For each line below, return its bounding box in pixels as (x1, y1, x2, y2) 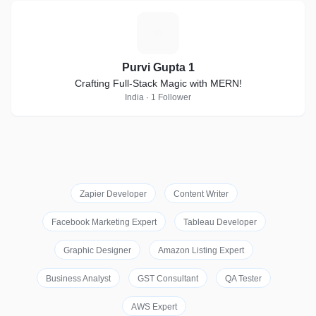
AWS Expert (130, 302, 177, 312)
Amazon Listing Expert (158, 245, 244, 255)
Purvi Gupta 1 (121, 61, 195, 73)
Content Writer (173, 189, 229, 199)
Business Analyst (46, 274, 111, 284)
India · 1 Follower (125, 92, 191, 102)
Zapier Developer (79, 189, 147, 199)
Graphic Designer (63, 245, 131, 255)
